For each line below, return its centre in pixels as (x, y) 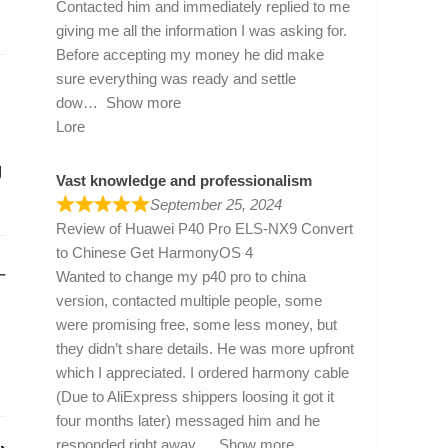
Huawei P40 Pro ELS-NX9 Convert (239, 228)
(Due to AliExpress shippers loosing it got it (195, 396)
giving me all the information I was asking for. (201, 30)
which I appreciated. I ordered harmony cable (202, 372)
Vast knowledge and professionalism (184, 180)
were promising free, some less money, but (196, 324)
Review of (90, 228)
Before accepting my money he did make (190, 54)
